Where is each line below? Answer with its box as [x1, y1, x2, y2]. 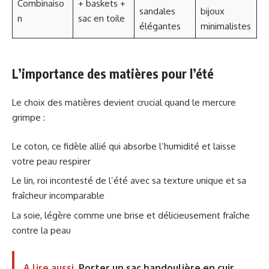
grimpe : [12, 112, 45, 124]
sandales [139, 5, 175, 17]
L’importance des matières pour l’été [12, 65, 214, 82]
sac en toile [77, 12, 125, 24]
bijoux [200, 5, 225, 17]
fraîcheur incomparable [12, 190, 104, 202]
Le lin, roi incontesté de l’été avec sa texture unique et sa [12, 175, 246, 187]
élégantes [139, 20, 181, 32]
